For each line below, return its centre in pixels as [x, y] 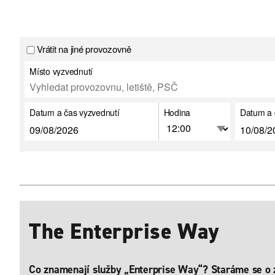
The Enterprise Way [124, 231]
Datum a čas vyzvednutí [75, 112]
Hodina [177, 112]
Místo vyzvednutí [61, 71]
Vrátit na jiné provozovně [84, 49]
